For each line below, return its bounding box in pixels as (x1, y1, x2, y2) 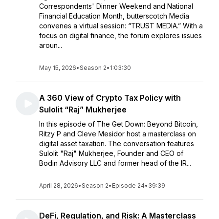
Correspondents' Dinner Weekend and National (39, 2, 193, 10)
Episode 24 (112, 182, 145, 189)
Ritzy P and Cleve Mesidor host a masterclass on (39, 130, 196, 138)
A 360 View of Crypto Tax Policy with (39, 93, 181, 103)
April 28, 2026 (39, 182, 78, 189)
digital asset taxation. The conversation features (39, 139, 194, 148)
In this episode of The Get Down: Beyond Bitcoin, (39, 120, 198, 128)
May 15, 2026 (39, 64, 76, 71)
